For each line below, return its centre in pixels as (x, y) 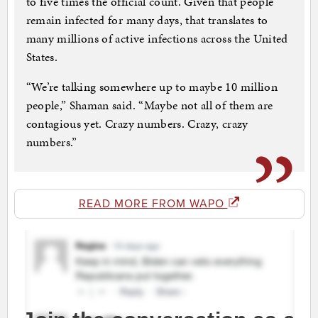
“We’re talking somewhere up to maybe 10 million (152, 87)
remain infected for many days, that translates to (147, 20)
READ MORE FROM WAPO (153, 204)
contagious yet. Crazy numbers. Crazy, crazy (137, 124)
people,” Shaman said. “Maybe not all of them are (149, 105)
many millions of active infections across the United (157, 39)
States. (42, 57)
